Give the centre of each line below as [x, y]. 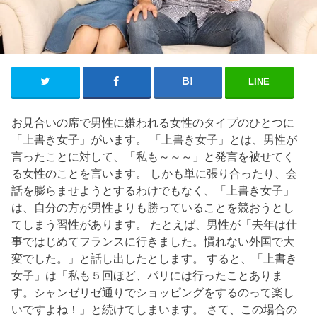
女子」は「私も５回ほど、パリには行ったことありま [148, 276]
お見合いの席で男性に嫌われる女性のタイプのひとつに [153, 123]
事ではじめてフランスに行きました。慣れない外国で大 [153, 242]
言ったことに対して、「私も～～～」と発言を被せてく [153, 157]
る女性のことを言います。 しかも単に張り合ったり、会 [155, 174]
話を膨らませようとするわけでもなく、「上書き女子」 [153, 191]
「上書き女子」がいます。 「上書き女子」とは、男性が [155, 140]
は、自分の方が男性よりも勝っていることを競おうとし [153, 208]
